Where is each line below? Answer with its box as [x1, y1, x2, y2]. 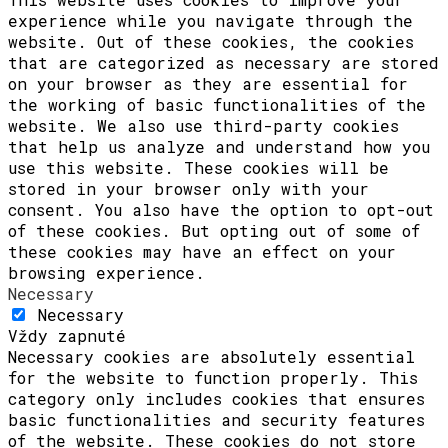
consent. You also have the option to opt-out [8, 198, 434, 220]
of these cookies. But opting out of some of [8, 219, 420, 241]
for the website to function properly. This [8, 366, 418, 388]
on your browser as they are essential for [8, 72, 408, 94]
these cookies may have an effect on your [8, 240, 396, 262]
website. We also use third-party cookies [8, 114, 399, 136]
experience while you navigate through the [8, 9, 413, 31]
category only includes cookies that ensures [8, 387, 425, 409]
